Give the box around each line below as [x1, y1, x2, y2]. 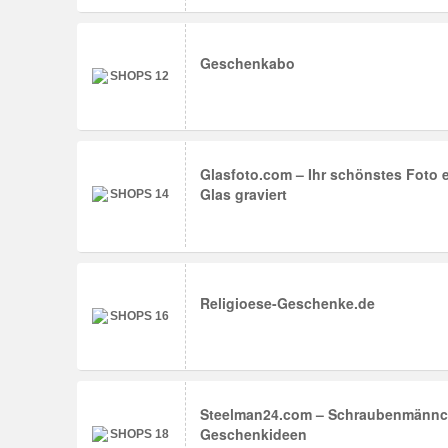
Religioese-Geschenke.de [200, 293, 375, 313]
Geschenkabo [200, 53, 295, 73]
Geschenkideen [200, 424, 307, 444]
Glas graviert [200, 184, 287, 204]
